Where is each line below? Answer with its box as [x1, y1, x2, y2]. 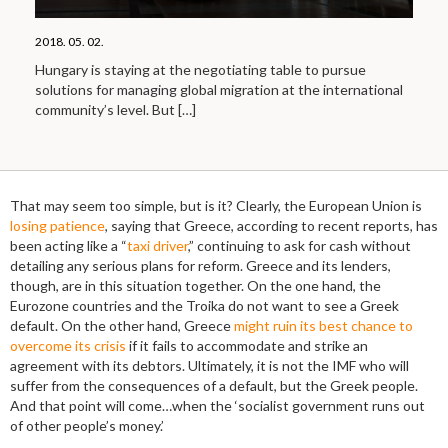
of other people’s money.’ [10, 416, 164, 434]
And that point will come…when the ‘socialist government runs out [10, 396, 425, 414]
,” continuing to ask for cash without [188, 236, 411, 254]
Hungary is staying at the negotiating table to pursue [35, 60, 366, 78]
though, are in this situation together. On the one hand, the [10, 276, 381, 294]
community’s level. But [35, 100, 178, 118]
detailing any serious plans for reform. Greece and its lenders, [10, 256, 391, 274]
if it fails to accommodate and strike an [126, 336, 368, 354]
